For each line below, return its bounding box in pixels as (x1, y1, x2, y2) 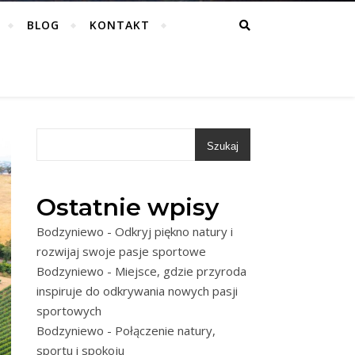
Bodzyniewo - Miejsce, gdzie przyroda (36, 263, 246, 279)
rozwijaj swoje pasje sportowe (36, 243, 206, 259)
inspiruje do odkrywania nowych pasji (36, 283, 238, 299)
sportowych (36, 303, 101, 319)
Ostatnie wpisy (36, 193, 219, 222)
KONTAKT (89, 17, 150, 32)
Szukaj (207, 140, 239, 152)
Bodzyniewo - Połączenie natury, (36, 323, 216, 338)
